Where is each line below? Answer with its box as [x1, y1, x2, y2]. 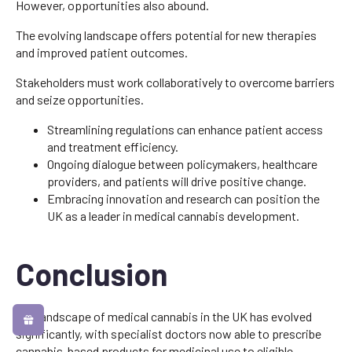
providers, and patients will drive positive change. [47, 173, 306, 189]
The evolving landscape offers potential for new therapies [16, 27, 317, 42]
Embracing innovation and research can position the [47, 190, 320, 206]
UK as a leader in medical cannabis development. [47, 207, 299, 223]
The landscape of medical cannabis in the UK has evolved [16, 308, 312, 324]
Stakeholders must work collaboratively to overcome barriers [16, 74, 335, 90]
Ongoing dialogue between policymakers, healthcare [47, 156, 317, 171]
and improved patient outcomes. [16, 44, 188, 60]
